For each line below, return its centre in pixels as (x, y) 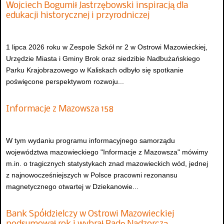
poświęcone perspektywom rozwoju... (65, 82)
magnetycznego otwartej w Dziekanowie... (72, 187)
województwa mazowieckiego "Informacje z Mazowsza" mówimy (107, 152)
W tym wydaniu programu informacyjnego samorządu (90, 141)
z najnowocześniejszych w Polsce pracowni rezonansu (92, 175)
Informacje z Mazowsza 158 (60, 109)
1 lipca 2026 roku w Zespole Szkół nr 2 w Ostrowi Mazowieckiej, (107, 47)
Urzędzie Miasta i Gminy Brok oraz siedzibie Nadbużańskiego (103, 59)
